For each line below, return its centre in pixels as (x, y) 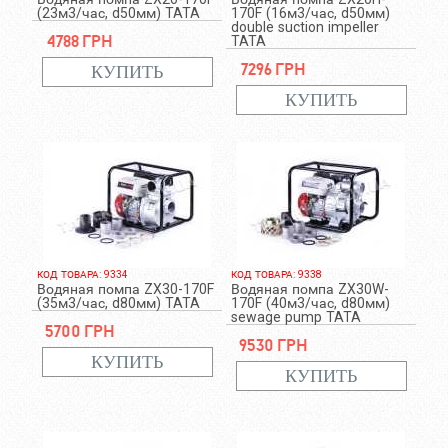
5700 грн (79, 330)
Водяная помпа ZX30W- (309, 289)
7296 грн (273, 68)
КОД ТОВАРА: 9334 (82, 274)
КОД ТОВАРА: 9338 (276, 274)
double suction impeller (304, 27)
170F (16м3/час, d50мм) (310, 13)
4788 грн (79, 40)
